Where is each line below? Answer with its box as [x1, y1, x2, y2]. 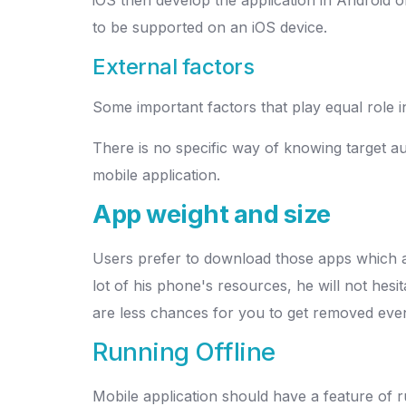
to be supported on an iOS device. [92, 17, 327, 36]
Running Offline [92, 335, 275, 367]
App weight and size [92, 198, 331, 229]
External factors [92, 53, 254, 80]
